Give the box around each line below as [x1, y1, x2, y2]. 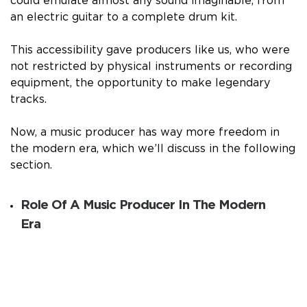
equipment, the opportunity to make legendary [10, 77, 270, 88]
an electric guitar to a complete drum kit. [10, 11, 241, 23]
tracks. [10, 93, 47, 105]
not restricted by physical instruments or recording [10, 60, 292, 72]
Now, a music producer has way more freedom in [10, 126, 280, 138]
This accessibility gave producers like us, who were [10, 44, 290, 56]
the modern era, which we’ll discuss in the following [10, 143, 295, 154]
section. [10, 159, 52, 171]
